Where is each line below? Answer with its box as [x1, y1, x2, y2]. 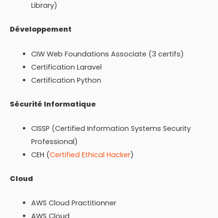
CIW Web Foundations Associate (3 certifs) [31, 49, 184, 59]
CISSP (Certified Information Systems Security [31, 123, 191, 133]
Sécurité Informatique [10, 99, 96, 109]
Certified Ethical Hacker [49, 149, 130, 160]
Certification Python [31, 75, 101, 85]
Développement [10, 24, 72, 35]
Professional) [31, 136, 78, 146]
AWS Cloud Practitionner [31, 198, 116, 208]
